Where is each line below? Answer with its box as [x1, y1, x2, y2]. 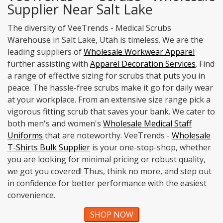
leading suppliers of [7, 46, 84, 57]
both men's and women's [7, 117, 103, 129]
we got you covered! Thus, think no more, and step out [7, 165, 212, 177]
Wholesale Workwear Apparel [84, 46, 195, 57]
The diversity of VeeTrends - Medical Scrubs [7, 22, 171, 33]
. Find [196, 58, 215, 69]
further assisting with [7, 58, 90, 69]
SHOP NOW [90, 209, 133, 220]
